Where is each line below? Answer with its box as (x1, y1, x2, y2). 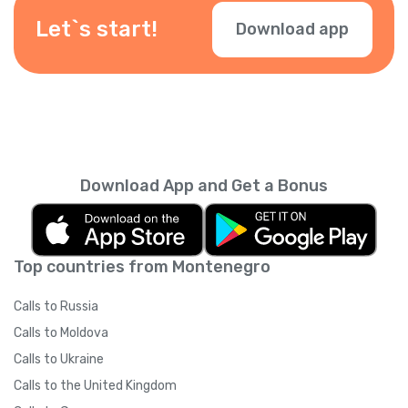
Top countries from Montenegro (14, 256, 270, 277)
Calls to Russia (14, 298, 98, 314)
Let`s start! (36, 16, 158, 43)
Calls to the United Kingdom (14, 377, 177, 393)
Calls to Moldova (14, 324, 108, 341)
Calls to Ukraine (14, 351, 104, 367)
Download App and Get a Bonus (80, 175, 328, 196)
